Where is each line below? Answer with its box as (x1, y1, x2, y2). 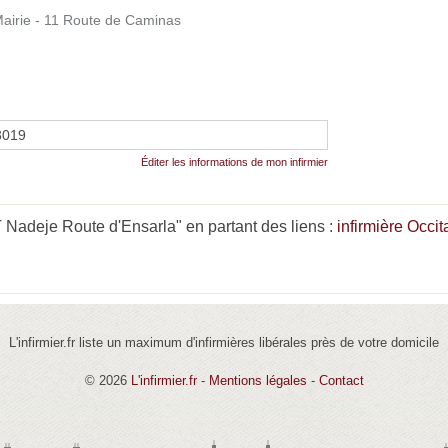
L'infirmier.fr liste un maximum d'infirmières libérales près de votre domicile (9, 334, 439, 350)
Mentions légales (208, 372, 307, 388)
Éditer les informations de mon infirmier (141, 155, 328, 168)
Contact (318, 372, 364, 388)
